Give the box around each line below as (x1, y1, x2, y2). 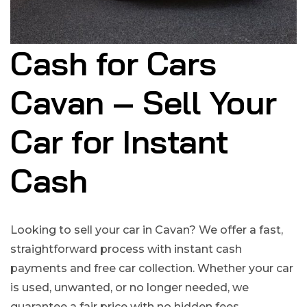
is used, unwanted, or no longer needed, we (10, 281, 249, 295)
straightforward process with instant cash (10, 243, 242, 256)
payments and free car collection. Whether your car (10, 262, 293, 275)
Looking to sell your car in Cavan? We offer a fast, (10, 223, 283, 237)
